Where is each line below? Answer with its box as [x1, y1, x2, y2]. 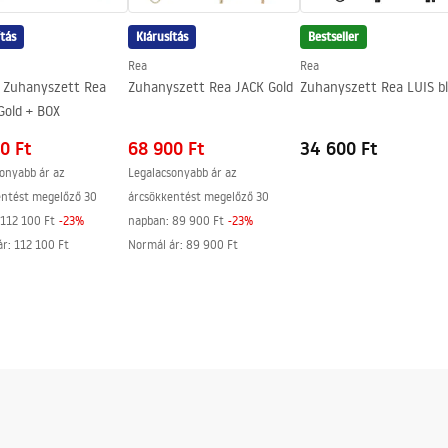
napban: [128, 213, 169, 228]
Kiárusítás [136, 28, 188, 45]
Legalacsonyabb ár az [128, 165, 237, 180]
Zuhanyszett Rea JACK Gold [128, 78, 293, 96]
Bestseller [308, 28, 359, 45]
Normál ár [128, 237, 180, 252]
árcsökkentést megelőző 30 [128, 189, 269, 204]
